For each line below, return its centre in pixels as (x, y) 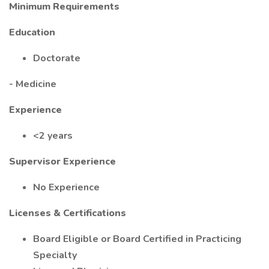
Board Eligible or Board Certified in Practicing (137, 239)
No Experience (66, 187)
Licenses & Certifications (68, 213)
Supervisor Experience (62, 162)
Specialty (55, 255)
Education (32, 32)
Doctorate (57, 58)
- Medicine (33, 84)
